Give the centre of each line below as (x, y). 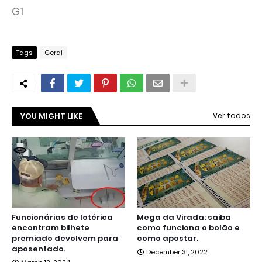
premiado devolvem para (65, 239)
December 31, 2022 (177, 252)
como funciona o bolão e (188, 228)
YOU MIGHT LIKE (51, 116)
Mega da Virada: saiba (184, 218)
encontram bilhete (51, 228)
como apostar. (168, 239)
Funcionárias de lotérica (62, 218)
